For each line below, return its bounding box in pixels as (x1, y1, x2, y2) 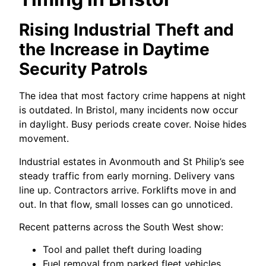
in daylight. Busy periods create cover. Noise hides (19, 118, 247, 131)
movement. (19, 132, 69, 145)
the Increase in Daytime (19, 39, 210, 60)
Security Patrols (19, 59, 148, 80)
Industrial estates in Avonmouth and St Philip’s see (19, 155, 245, 167)
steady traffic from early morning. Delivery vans (19, 169, 235, 182)
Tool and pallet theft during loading (43, 243, 202, 256)
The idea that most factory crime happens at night (19, 90, 246, 102)
